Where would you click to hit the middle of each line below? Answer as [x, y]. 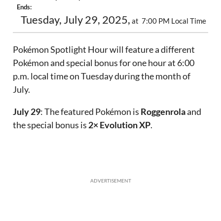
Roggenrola [163, 112]
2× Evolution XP [120, 125]
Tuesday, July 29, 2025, [76, 20]
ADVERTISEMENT [110, 181]
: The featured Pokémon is [91, 112]
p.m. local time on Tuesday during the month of [102, 76]
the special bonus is [51, 125]
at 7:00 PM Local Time [169, 21]
